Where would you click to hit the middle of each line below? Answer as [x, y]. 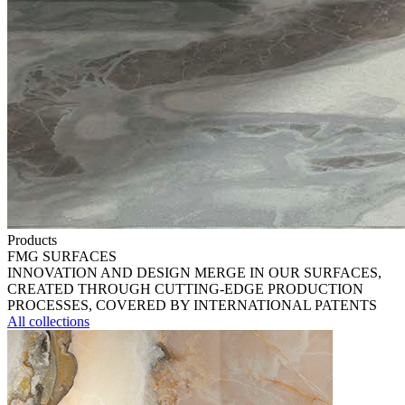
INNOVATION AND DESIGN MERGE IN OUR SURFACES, [194, 273]
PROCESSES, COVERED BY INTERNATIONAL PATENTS [192, 305]
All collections [48, 321]
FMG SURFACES [62, 256]
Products [32, 240]
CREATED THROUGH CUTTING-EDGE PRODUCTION [185, 289]
